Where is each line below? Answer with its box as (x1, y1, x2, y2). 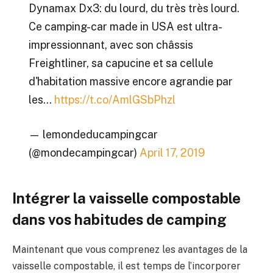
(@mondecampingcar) (28, 146, 140, 160)
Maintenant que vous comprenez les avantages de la (12, 244, 247, 256)
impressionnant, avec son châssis (28, 38, 193, 51)
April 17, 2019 (139, 146, 205, 160)
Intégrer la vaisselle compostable (12, 190, 241, 207)
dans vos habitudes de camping (12, 211, 227, 229)
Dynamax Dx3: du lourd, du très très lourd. (28, 1, 239, 15)
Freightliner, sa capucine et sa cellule (28, 56, 213, 69)
